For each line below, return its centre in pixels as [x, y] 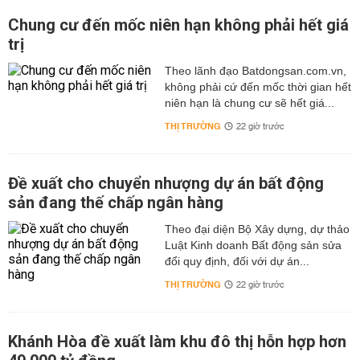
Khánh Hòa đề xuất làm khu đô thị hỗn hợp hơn [177, 342]
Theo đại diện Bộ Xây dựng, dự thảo [257, 229]
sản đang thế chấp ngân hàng [116, 202]
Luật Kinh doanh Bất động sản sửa [253, 245]
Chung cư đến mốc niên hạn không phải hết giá [178, 25]
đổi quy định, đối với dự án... [237, 261]
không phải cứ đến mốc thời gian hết [258, 87]
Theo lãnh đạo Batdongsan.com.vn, [255, 71]
